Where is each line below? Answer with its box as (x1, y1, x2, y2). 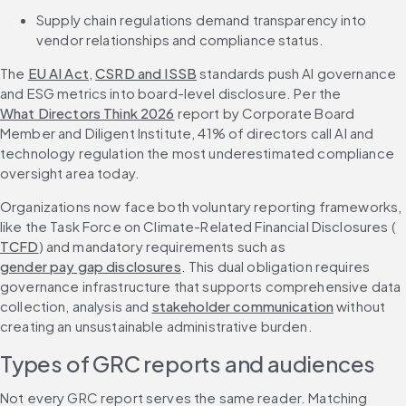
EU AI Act (27, 64, 89, 82)
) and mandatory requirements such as (38, 237, 288, 256)
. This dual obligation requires (180, 257, 371, 275)
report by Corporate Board (174, 104, 355, 122)
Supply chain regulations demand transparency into (36, 11, 366, 29)
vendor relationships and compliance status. (36, 31, 324, 49)
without (333, 297, 386, 315)
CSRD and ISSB (95, 64, 197, 82)
